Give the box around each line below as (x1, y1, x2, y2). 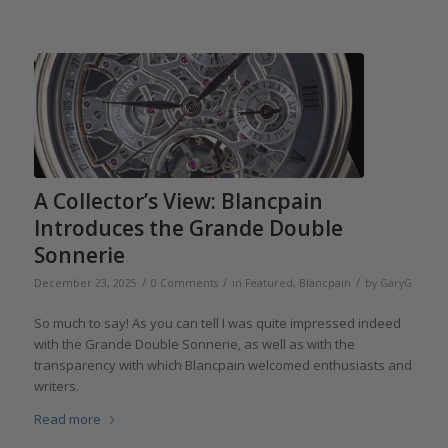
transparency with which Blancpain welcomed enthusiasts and (33, 356, 412, 375)
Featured (244, 276, 293, 291)
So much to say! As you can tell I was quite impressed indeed (33, 314, 401, 333)
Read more (33, 409, 101, 428)
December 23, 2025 (33, 276, 137, 291)
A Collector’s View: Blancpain (33, 187, 323, 216)
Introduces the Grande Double (33, 214, 343, 243)
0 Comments (150, 276, 218, 291)
